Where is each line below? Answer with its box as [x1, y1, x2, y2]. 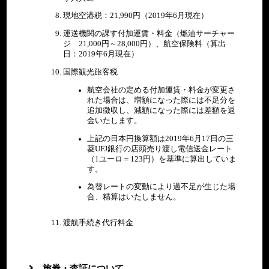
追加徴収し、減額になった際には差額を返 [87, 106, 236, 115]
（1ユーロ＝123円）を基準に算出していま [87, 154, 237, 163]
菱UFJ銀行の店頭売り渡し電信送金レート [87, 144, 233, 153]
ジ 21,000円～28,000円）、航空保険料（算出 [63, 40, 226, 49]
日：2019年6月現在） [63, 50, 139, 59]
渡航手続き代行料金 [63, 219, 134, 228]
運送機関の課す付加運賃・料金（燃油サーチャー [63, 29, 235, 38]
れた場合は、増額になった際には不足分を [87, 95, 236, 104]
